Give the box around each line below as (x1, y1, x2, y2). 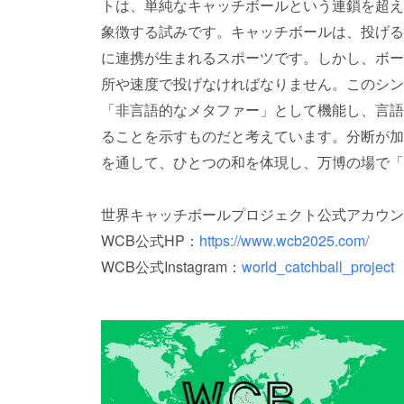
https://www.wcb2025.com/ (199, 229, 369, 251)
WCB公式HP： (101, 229, 199, 251)
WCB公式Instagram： (101, 255, 242, 277)
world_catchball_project (242, 255, 394, 277)
